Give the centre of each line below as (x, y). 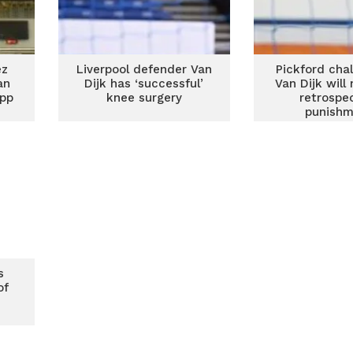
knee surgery (144, 98)
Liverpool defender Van (144, 69)
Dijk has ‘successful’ (144, 84)
